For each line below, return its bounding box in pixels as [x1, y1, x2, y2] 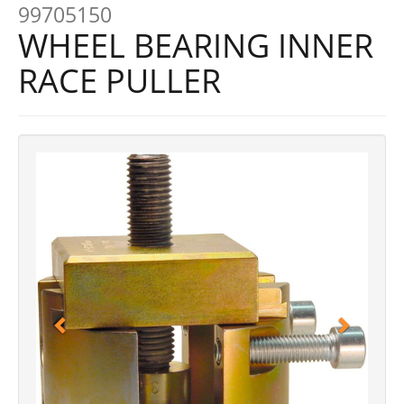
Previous [60, 152, 133, 177]
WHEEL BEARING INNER [18, 23, 373, 68]
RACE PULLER [18, 59, 221, 103]
